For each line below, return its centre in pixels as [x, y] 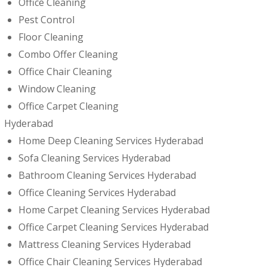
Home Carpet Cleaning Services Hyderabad [114, 210]
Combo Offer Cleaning [68, 54]
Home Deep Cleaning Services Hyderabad [111, 141]
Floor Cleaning [51, 37]
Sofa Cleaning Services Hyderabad [94, 158]
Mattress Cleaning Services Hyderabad [105, 244]
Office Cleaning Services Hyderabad [97, 193]
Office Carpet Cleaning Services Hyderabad [114, 227]
